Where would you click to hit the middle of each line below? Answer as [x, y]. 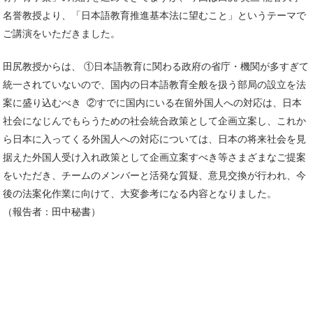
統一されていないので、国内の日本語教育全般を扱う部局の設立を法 [154, 84]
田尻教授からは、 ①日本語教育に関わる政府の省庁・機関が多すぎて [156, 66]
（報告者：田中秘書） [52, 211]
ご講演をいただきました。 [61, 33]
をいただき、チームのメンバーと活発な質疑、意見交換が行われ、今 [154, 175]
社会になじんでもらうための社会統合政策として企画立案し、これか [154, 121]
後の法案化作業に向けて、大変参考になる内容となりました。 [150, 193]
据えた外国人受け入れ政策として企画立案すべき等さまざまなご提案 [154, 157]
